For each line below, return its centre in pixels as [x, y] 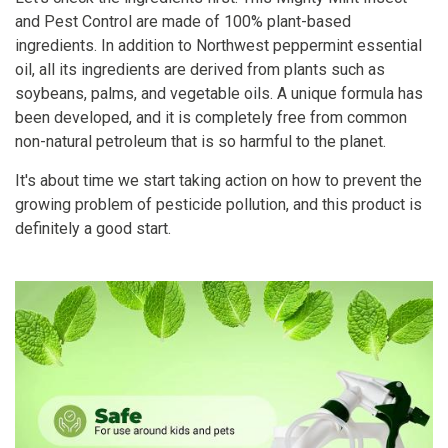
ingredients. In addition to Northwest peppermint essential [218, 45]
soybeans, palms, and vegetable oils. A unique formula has [219, 93]
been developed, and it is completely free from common [211, 117]
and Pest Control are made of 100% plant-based [183, 21]
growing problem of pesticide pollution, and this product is [218, 204]
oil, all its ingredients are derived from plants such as [200, 69]
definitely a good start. [93, 228]
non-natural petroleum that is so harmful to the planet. [200, 141]
